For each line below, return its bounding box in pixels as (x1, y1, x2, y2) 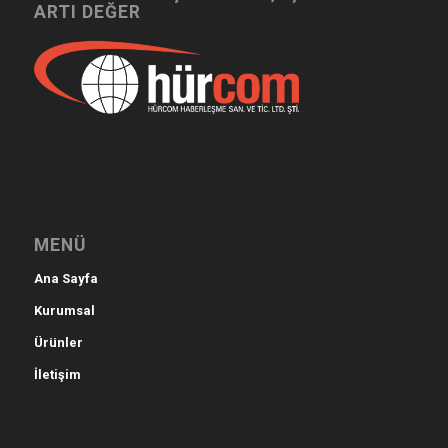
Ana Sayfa (33, 270, 98, 286)
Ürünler (33, 334, 83, 350)
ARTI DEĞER (33, 2, 141, 23)
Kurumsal (33, 302, 95, 318)
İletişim (33, 366, 81, 382)
